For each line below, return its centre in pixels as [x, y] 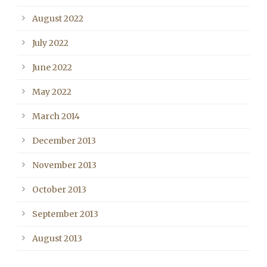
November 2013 [64, 165]
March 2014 [56, 116]
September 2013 [65, 214]
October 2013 [59, 189]
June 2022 [52, 67]
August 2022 [58, 18]
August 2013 [57, 238]
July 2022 [50, 43]
